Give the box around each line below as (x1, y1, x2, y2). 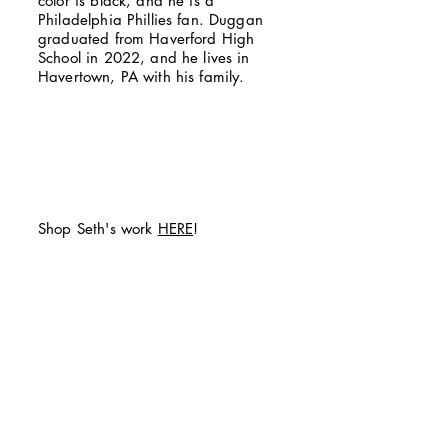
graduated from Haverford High (38, 28, 255, 48)
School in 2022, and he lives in (38, 47, 250, 67)
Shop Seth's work (38, 218, 158, 238)
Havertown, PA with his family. (38, 66, 245, 86)
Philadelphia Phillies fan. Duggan (38, 9, 263, 29)
